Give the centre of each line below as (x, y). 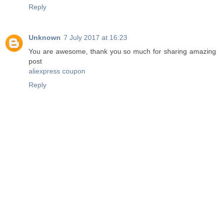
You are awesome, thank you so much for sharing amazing (122, 52)
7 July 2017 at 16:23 (95, 38)
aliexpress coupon (57, 71)
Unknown (45, 38)
